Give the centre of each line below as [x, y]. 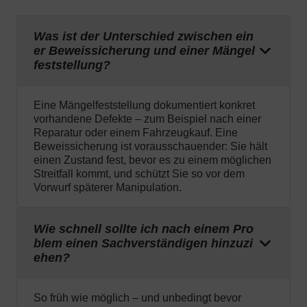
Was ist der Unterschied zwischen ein [144, 37]
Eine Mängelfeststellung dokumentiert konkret [144, 106]
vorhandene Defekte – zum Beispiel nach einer [147, 119]
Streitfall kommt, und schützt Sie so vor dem [139, 174]
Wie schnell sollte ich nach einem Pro [144, 229]
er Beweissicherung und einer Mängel [144, 51]
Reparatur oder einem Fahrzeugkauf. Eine [136, 133]
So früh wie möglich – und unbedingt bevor [137, 298]
